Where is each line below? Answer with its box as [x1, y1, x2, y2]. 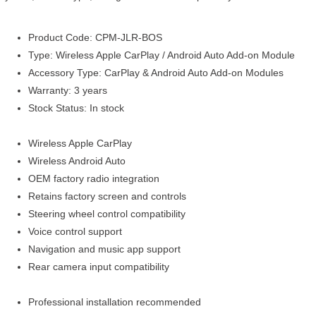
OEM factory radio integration [28, 172, 159, 184]
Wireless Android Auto [28, 154, 126, 166]
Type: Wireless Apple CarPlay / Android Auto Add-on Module [28, 49, 295, 61]
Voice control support [28, 225, 122, 237]
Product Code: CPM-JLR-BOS [28, 31, 162, 43]
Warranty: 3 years [28, 84, 107, 96]
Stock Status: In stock [28, 102, 124, 114]
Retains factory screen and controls [28, 190, 186, 202]
